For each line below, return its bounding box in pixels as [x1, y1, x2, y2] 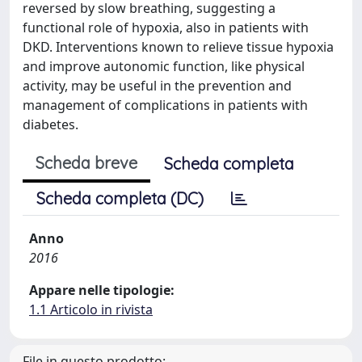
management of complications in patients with [23, 96, 308, 114]
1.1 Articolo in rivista [29, 301, 153, 318]
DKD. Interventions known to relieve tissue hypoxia [23, 38, 334, 56]
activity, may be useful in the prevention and [23, 77, 292, 95]
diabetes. [23, 116, 78, 133]
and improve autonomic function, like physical [23, 57, 305, 75]
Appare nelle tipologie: [29, 281, 175, 299]
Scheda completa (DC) [36, 188, 204, 208]
